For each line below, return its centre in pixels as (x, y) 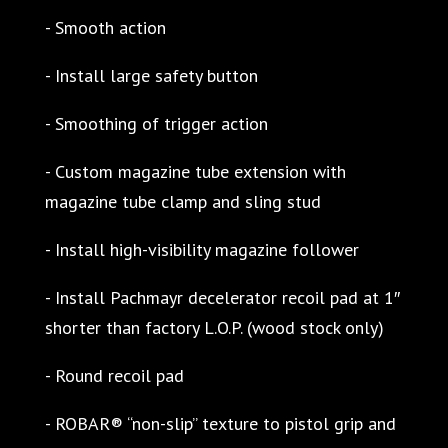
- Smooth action (105, 27)
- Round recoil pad (114, 375)
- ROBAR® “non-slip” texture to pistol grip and (220, 423)
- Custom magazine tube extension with (195, 171)
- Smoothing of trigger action (156, 123)
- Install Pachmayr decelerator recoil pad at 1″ (222, 297)
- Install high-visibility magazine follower (201, 249)
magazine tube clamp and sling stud (182, 201)
